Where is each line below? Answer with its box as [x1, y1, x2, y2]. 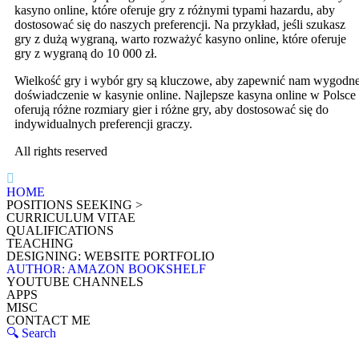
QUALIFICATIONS [6, 224, 114, 238]
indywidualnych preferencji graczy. [14, 117, 192, 131]
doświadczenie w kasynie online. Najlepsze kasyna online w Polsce [14, 88, 356, 103]
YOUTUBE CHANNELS [6, 275, 143, 289]
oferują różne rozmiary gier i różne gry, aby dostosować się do [14, 103, 329, 117]
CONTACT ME [6, 313, 91, 328]
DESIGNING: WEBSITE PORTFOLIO [6, 249, 215, 264]
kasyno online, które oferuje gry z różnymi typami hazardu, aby [14, 3, 335, 18]
